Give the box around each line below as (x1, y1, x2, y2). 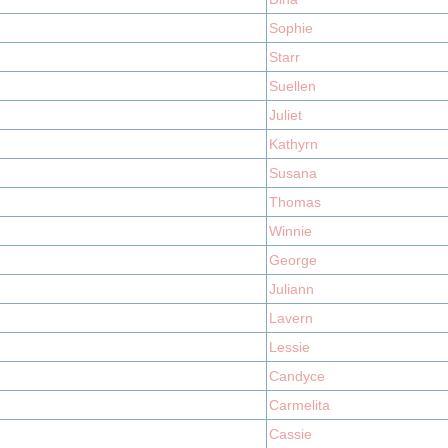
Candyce (269, 368, 325, 384)
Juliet (269, 107, 302, 123)
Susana (269, 165, 317, 181)
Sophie (269, 20, 313, 36)
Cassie (269, 426, 312, 442)
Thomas (269, 194, 321, 210)
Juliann (269, 281, 314, 297)
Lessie (269, 339, 310, 355)
